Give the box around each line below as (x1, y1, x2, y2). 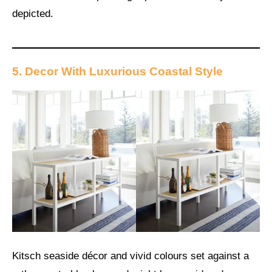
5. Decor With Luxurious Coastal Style (12, 64, 223, 78)
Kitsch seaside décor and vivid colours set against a (12, 250, 249, 262)
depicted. (12, 8, 53, 20)
